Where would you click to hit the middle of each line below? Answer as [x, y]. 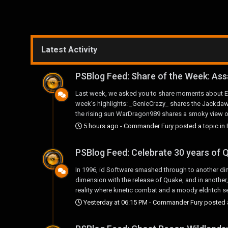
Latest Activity [69, 49]
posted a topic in [200, 126]
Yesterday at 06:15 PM [116, 203]
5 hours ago [101, 126]
